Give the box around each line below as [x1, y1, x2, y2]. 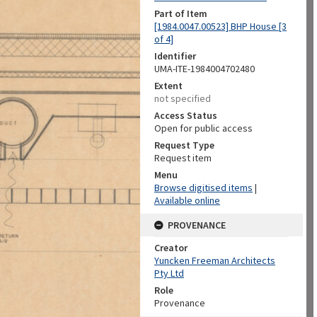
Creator [154, 241, 188, 254]
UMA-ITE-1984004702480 [154, 62, 255, 75]
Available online [154, 194, 220, 207]
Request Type [154, 139, 214, 151]
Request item [154, 151, 212, 164]
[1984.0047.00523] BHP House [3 [154, 20, 287, 33]
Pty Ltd [154, 267, 184, 279]
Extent [154, 79, 183, 92]
